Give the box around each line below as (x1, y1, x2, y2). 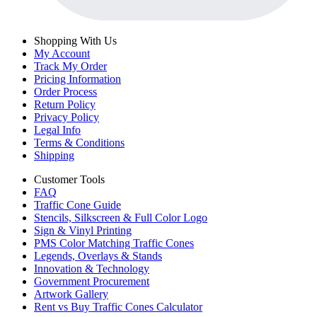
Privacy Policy (34, 110, 99, 123)
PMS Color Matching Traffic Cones (34, 236, 194, 249)
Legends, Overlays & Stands (34, 249, 162, 262)
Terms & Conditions (34, 136, 125, 149)
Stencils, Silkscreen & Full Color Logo (34, 211, 207, 224)
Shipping (34, 149, 74, 161)
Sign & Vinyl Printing (34, 224, 132, 236)
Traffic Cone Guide (34, 198, 121, 211)
